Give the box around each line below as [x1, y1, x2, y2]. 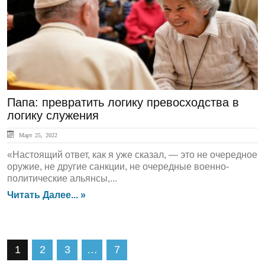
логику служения [7, 109, 99, 122]
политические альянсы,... [7, 173, 117, 183]
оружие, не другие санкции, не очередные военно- [7, 161, 229, 172]
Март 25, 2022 [16, 132, 57, 138]
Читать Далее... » [7, 190, 86, 200]
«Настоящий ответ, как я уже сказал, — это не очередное [7, 150, 257, 160]
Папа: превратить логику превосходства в [7, 96, 239, 109]
